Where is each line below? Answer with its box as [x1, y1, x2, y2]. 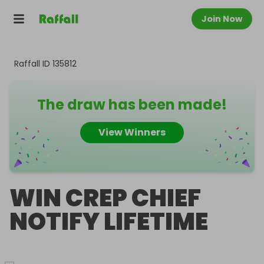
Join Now [202, 13, 242, 25]
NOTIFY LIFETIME [9, 205, 208, 238]
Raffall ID [14, 58, 52, 70]
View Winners [98, 126, 166, 139]
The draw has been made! [37, 95, 227, 114]
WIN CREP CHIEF [9, 181, 201, 214]
